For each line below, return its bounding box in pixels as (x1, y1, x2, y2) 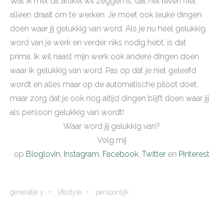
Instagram (63, 149, 99, 159)
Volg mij (97, 135, 126, 145)
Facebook (102, 149, 138, 159)
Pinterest (178, 149, 210, 159)
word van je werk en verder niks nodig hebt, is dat (10, 37, 186, 47)
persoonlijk (96, 188, 128, 196)
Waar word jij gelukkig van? (63, 121, 160, 131)
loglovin (31, 149, 60, 159)
